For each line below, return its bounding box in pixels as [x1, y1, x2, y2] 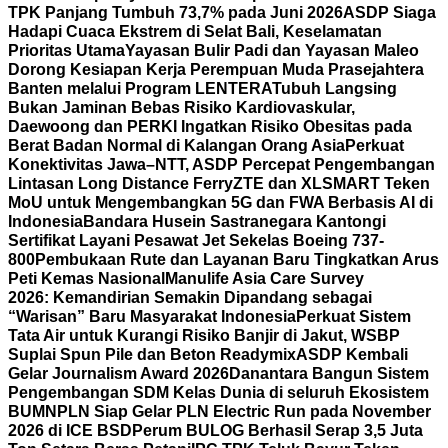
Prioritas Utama [8, 42, 125, 59]
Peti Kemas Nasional [8, 270, 165, 287]
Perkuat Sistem [296, 308, 411, 325]
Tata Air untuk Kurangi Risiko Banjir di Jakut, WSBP [8, 327, 400, 344]
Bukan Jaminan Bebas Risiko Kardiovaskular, [8, 99, 355, 116]
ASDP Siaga [343, 4, 436, 21]
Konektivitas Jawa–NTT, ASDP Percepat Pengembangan [8, 156, 435, 173]
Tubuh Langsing [272, 80, 397, 97]
